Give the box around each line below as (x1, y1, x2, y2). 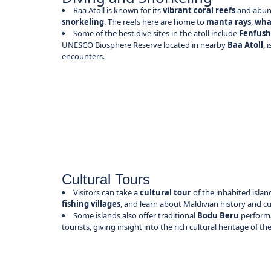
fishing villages (62, 198, 121, 209)
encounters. (62, 50, 105, 62)
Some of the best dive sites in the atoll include (73, 27, 239, 39)
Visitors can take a (73, 186, 140, 198)
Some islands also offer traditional (73, 209, 198, 221)
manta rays (206, 16, 251, 27)
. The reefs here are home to (104, 16, 206, 27)
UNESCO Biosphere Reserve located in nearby (62, 39, 227, 50)
